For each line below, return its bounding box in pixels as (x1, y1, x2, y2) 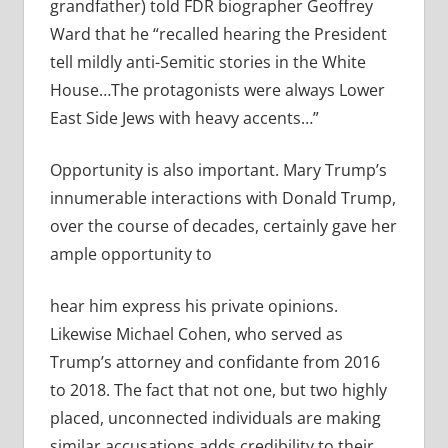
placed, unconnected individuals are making (49, 407, 381, 430)
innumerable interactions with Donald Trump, (49, 187, 396, 210)
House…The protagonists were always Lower (49, 79, 385, 102)
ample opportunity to (49, 243, 212, 266)
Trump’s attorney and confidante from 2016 (49, 351, 380, 374)
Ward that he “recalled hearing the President (49, 23, 387, 46)
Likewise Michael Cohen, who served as (49, 323, 343, 346)
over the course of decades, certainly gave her (49, 215, 397, 238)
